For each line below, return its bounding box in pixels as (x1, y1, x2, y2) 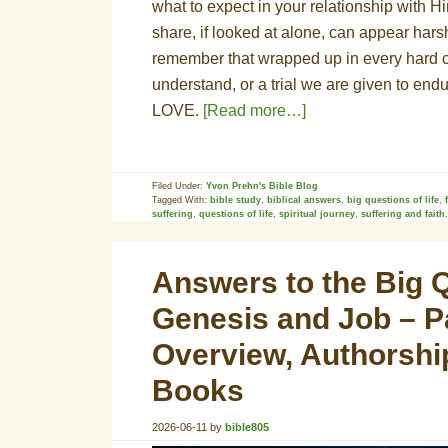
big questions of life (347, 195, 439, 205)
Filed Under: (152, 181, 206, 191)
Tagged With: (152, 195, 210, 205)
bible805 (225, 421, 269, 433)
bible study (210, 195, 261, 205)
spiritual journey (279, 209, 355, 219)
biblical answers (267, 195, 341, 205)
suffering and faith (361, 209, 445, 219)
